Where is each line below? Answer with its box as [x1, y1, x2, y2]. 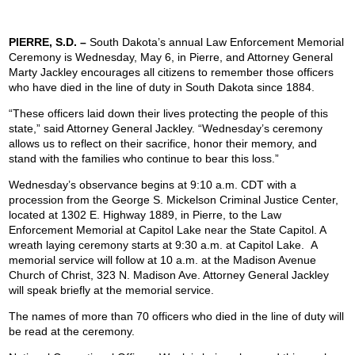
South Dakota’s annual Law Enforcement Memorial [90, 36, 345, 49]
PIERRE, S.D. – [9, 36, 90, 49]
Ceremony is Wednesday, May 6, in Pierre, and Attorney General [9, 51, 334, 64]
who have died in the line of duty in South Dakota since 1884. [9, 81, 315, 94]
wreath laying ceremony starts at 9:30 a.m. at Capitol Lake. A [9, 239, 318, 252]
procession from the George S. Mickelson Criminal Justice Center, [9, 193, 339, 207]
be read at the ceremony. [9, 325, 136, 338]
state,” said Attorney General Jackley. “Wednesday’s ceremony [9, 122, 323, 136]
